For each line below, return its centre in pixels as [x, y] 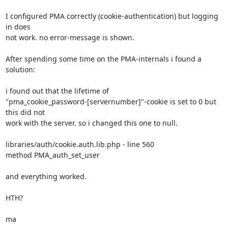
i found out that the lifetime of [58, 91]
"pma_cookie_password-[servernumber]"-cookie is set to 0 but [111, 101]
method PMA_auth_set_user [52, 155]
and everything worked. [46, 176]
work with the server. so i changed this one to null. [91, 123]
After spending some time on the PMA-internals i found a [103, 59]
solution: [20, 69]
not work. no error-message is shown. [70, 37]
